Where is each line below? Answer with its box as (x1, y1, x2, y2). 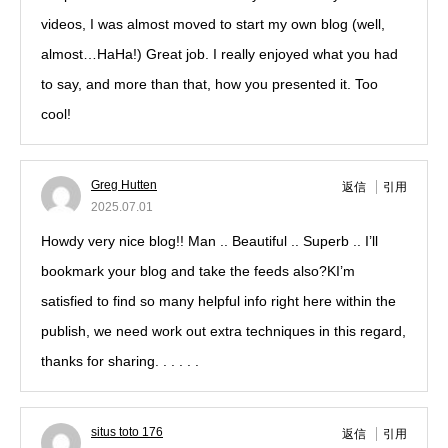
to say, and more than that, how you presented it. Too (41, 76, 378, 92)
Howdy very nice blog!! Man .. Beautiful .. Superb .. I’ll (41, 233, 378, 249)
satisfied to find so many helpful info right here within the (41, 293, 396, 309)
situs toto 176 (91, 425, 163, 439)
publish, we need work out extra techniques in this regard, (41, 323, 406, 339)
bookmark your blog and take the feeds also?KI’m (41, 263, 355, 279)
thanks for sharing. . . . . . (41, 353, 199, 369)
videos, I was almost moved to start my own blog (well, (41, 16, 385, 32)
